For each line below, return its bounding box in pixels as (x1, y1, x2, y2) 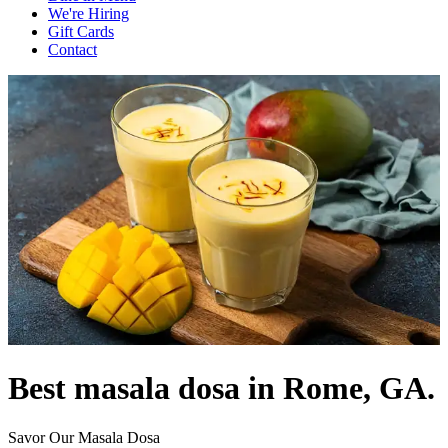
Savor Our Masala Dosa (8, 428, 160, 446)
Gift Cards (48, 23, 114, 40)
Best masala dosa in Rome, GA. (8, 370, 435, 407)
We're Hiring (48, 5, 129, 22)
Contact (48, 41, 97, 58)
